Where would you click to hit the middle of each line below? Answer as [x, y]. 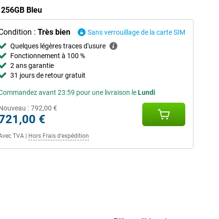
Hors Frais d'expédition [58, 136]
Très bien [54, 32]
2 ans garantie [32, 66]
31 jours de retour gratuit [48, 75]
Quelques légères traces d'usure [58, 46]
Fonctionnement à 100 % [47, 56]
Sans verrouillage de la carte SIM [136, 32]
